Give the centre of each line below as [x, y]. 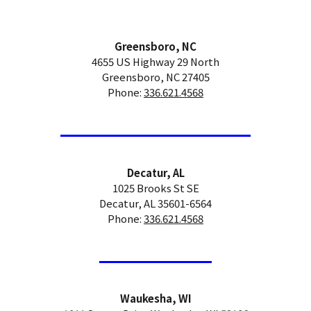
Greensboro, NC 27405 [155, 77]
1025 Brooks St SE [155, 187]
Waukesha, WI [155, 299]
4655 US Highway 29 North [155, 61]
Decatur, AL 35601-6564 [155, 203]
